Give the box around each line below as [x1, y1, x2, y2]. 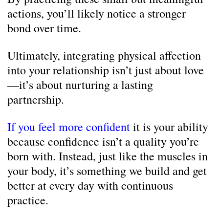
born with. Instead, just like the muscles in [7, 148, 208, 164]
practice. [7, 192, 48, 208]
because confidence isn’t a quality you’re [7, 133, 199, 149]
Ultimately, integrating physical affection [7, 47, 201, 63]
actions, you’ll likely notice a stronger [7, 5, 186, 21]
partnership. [7, 91, 64, 107]
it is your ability [130, 119, 208, 134]
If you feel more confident [7, 119, 130, 134]
